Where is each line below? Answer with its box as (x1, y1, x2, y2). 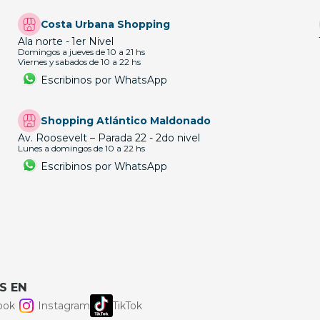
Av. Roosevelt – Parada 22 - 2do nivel (18, 132, 201, 144)
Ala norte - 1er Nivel (18, 36, 114, 48)
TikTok (113, 300, 142, 312)
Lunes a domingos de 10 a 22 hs (18, 144, 146, 154)
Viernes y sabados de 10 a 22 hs (18, 57, 141, 68)
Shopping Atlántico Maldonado (41, 115, 211, 127)
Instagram (38, 300, 90, 312)
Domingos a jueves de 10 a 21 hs (18, 47, 146, 58)
